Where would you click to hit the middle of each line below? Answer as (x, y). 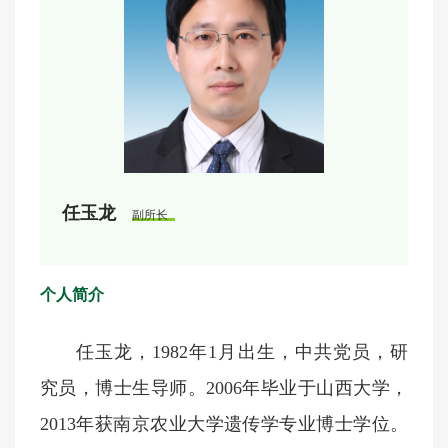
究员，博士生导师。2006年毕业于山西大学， (224, 387)
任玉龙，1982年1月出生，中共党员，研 (242, 351)
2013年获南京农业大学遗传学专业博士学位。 (224, 423)
